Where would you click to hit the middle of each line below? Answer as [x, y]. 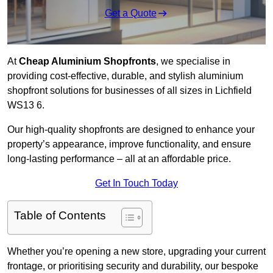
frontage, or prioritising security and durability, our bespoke [133, 266]
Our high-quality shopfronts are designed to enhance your [131, 130]
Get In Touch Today [136, 183]
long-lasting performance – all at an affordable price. [119, 159]
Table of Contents [60, 216]
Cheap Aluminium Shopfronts [87, 62]
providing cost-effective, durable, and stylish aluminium [125, 76]
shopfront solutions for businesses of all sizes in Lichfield [129, 91]
